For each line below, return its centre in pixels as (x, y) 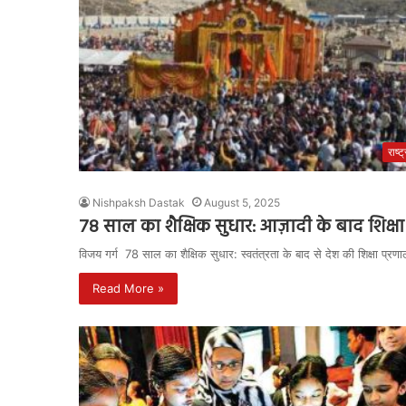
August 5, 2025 (242, 202)
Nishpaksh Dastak (139, 202)
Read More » (128, 288)
